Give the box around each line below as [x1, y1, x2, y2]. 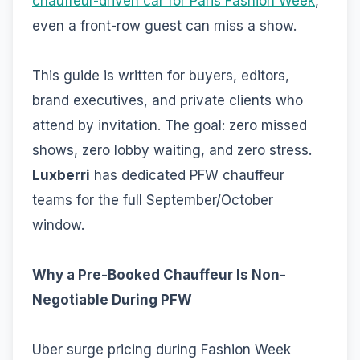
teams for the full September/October [32, 191, 273, 208]
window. [32, 216, 84, 233]
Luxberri [32, 166, 90, 183]
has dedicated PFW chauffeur [90, 166, 284, 183]
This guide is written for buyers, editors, [32, 67, 289, 84]
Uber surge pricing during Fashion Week [32, 341, 291, 358]
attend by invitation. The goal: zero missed [32, 117, 307, 133]
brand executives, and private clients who [32, 92, 303, 108]
